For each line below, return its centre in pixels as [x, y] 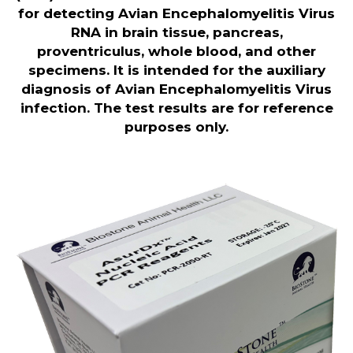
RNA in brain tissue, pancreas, [176, 32]
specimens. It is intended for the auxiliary [176, 70]
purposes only [175, 126]
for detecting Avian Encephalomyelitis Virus [176, 13]
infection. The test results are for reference [176, 108]
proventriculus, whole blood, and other [176, 51]
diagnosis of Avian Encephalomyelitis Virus [176, 89]
